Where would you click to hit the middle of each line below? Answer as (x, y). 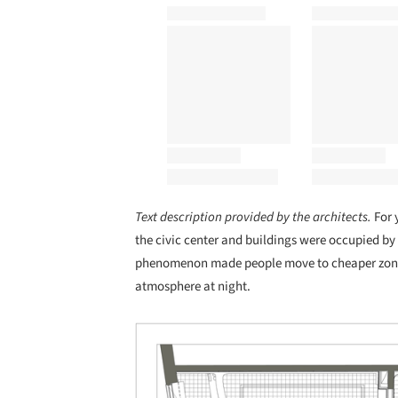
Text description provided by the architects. (255, 218)
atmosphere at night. (193, 287)
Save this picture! (116, 339)
